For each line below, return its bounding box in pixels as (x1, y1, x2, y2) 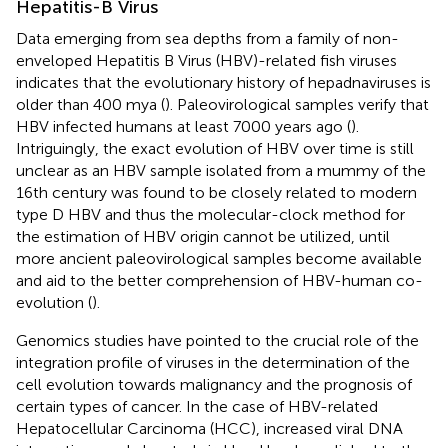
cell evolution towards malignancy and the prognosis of (16, 374, 412, 394)
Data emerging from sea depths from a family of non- (16, 28, 399, 48)
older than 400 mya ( (16, 94, 165, 114)
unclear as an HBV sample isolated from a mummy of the (16, 160, 426, 180)
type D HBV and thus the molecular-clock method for (16, 204, 405, 224)
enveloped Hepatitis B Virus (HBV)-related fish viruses (16, 50, 397, 70)
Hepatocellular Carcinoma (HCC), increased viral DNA (16, 418, 403, 438)
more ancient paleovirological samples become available (16, 248, 422, 268)
